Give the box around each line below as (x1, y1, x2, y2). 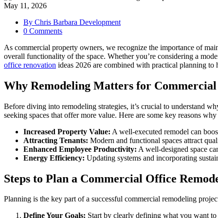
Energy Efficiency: (23, 153, 85, 162)
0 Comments (23, 26, 62, 35)
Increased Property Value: (23, 127, 110, 136)
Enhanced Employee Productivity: (23, 145, 137, 153)
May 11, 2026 (4, 1, 47, 10)
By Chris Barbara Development (23, 18, 121, 26)
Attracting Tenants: (23, 136, 88, 145)
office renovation (4, 60, 56, 69)
